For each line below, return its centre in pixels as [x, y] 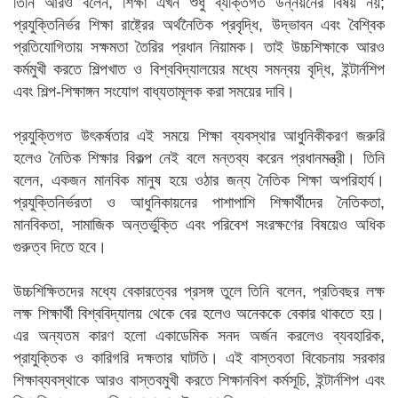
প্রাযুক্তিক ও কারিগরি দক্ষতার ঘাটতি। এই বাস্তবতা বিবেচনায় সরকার [199, 358]
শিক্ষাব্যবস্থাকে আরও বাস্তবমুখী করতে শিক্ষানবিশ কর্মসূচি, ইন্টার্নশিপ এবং [199, 380]
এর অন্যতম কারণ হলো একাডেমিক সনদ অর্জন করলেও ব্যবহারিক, [199, 336]
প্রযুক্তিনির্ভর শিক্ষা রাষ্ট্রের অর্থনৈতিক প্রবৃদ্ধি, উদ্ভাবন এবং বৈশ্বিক [199, 25]
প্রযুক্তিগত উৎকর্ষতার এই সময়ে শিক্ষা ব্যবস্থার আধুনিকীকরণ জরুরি [199, 136]
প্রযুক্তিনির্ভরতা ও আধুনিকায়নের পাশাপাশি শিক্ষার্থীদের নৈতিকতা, [199, 203]
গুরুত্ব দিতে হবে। [60, 247]
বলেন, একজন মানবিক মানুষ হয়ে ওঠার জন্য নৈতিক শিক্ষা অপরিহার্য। [199, 180]
